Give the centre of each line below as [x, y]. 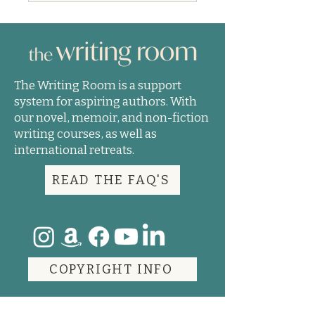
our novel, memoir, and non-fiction [111, 118]
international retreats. [74, 150]
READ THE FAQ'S [111, 180]
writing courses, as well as [85, 134]
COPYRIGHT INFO [111, 269]
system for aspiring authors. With [105, 102]
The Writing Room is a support [98, 85]
